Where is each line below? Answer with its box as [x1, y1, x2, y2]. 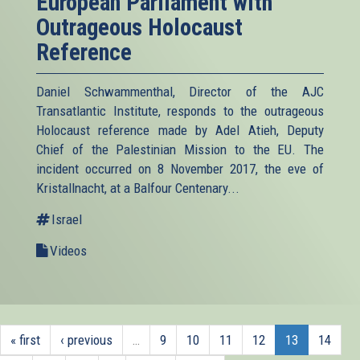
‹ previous [60, 331, 112, 348]
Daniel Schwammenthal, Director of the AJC [36, 83, 324, 100]
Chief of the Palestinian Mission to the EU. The [36, 141, 324, 157]
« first [10, 331, 40, 348]
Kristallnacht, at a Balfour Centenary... [36, 179, 239, 196]
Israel [51, 211, 82, 227]
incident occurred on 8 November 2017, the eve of [36, 160, 324, 177]
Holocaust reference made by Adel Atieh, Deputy [36, 121, 324, 138]
